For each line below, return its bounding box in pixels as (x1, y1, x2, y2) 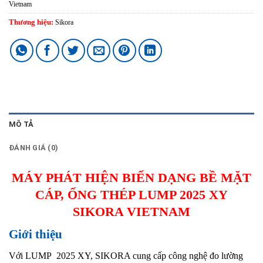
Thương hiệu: (9, 18, 55, 27)
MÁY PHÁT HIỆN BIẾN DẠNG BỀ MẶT (12, 170, 251, 185)
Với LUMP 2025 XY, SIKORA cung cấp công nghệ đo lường (9, 250, 243, 261)
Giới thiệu (9, 227, 62, 241)
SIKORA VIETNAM (73, 204, 190, 219)
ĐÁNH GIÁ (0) (9, 143, 59, 152)
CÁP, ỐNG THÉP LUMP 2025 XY (35, 187, 228, 202)
